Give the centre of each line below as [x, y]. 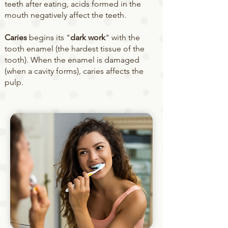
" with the [123, 37]
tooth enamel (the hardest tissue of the [75, 49]
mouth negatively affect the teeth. [65, 15]
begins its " [49, 37]
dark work [88, 37]
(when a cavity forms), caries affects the [74, 71]
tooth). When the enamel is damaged [72, 60]
